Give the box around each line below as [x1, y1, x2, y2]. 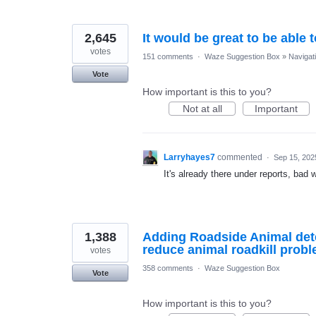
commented [217, 152, 265, 162]
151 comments [142, 52, 193, 61]
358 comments [142, 264, 193, 272]
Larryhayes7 [164, 152, 215, 162]
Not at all [182, 103, 222, 114]
